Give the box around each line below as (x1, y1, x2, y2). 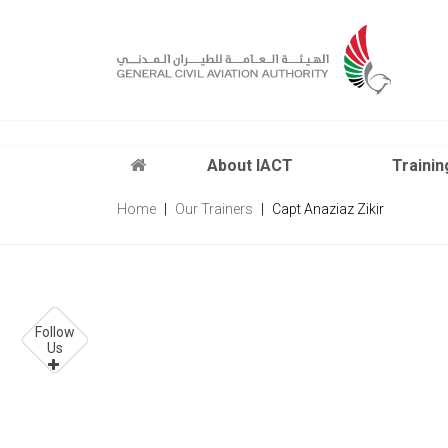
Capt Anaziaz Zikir (272, 200, 384, 217)
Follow (35, 323, 76, 340)
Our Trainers (175, 200, 253, 217)
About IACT (207, 156, 294, 176)
